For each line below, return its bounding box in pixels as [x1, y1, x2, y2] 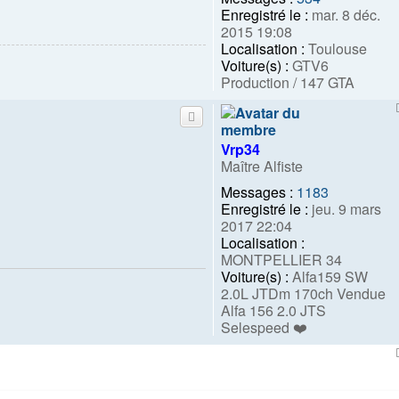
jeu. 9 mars [308, 199, 381, 220]
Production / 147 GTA [221, 72, 354, 94]
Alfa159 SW [289, 266, 368, 288]
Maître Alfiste [221, 156, 303, 177]
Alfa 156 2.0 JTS [221, 300, 326, 322]
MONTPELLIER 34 [221, 249, 342, 271]
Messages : [221, 182, 293, 203]
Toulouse [305, 38, 367, 60]
